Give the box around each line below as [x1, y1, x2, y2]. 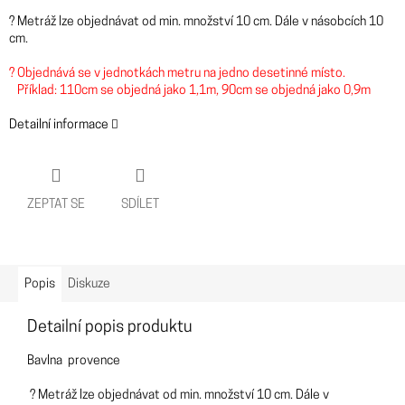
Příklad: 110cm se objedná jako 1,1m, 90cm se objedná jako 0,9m [9, 84, 371, 99]
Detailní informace [9, 118, 108, 133]
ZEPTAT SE [27, 198, 85, 212]
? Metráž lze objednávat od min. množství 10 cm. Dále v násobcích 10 [9, 15, 383, 30]
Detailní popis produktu [27, 319, 193, 336]
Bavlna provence [27, 354, 123, 368]
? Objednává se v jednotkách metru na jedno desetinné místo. [9, 67, 345, 81]
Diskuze [68, 278, 110, 291]
